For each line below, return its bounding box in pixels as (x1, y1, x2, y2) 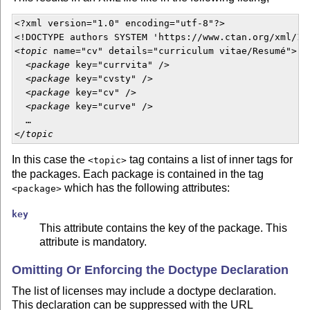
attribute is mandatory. (39, 236, 147, 248)
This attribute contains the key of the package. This (39, 222, 288, 235)
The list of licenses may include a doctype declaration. (12, 285, 277, 298)
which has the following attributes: (62, 182, 230, 194)
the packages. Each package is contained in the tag (12, 168, 264, 181)
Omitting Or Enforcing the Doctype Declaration (12, 262, 289, 277)
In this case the (12, 154, 89, 166)
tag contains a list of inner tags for (127, 154, 293, 166)
